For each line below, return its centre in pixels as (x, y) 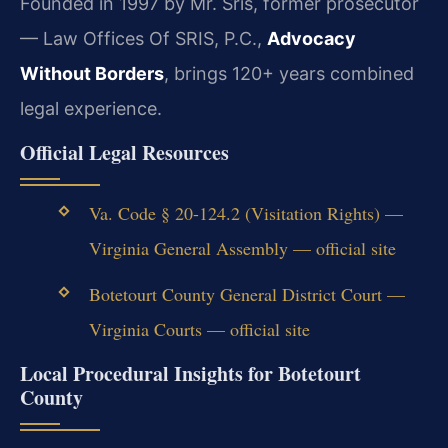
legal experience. (91, 108)
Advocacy (311, 38)
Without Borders (92, 73)
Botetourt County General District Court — (246, 294)
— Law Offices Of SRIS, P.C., (143, 38)
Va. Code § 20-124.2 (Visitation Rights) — (245, 212)
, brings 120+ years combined (289, 73)
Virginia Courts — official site (199, 329)
